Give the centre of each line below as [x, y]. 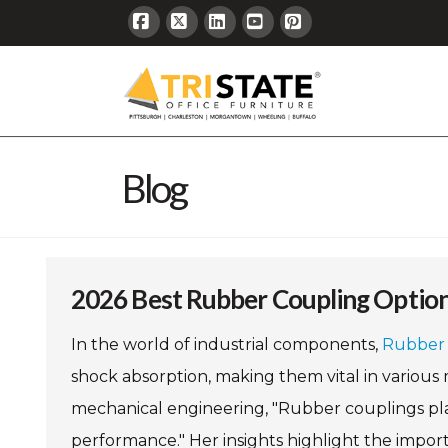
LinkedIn [252, 52]
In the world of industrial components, [226, 344]
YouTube [292, 52]
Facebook [181, 52]
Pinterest [331, 52]
